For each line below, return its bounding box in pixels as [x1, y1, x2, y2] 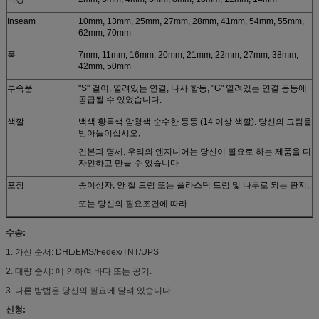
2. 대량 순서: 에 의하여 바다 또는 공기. [6, 266, 152, 276]
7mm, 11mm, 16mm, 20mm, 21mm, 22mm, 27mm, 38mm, [78, 49, 298, 60]
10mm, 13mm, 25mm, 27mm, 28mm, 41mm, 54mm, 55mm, [78, 16, 304, 26]
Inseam [7, 16, 36, 26]
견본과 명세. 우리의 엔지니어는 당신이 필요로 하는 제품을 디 [78, 146, 311, 157]
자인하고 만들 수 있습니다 [78, 157, 179, 168]
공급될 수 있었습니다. [78, 94, 162, 105]
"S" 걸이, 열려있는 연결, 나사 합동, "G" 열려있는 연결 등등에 [78, 83, 307, 93]
